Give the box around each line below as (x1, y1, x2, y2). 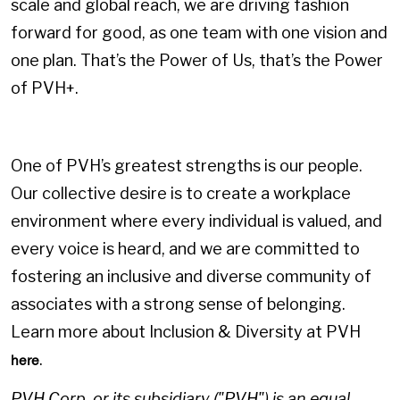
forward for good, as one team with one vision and (11, 22, 387, 42)
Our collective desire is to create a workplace (11, 184, 351, 204)
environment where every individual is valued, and (11, 212, 382, 231)
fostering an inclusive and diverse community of (11, 267, 371, 287)
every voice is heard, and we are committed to (11, 239, 360, 259)
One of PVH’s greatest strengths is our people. (11, 156, 362, 176)
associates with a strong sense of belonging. (11, 295, 346, 314)
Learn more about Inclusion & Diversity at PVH (11, 322, 361, 342)
